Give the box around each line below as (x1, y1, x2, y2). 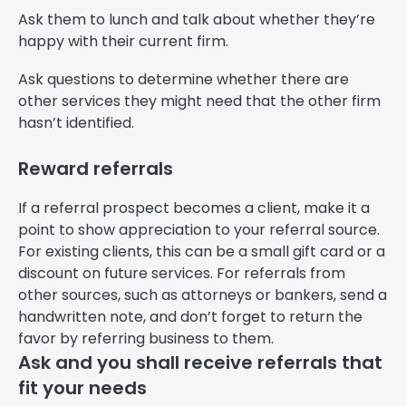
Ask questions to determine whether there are (18, 69, 349, 91)
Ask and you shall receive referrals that (18, 350, 382, 376)
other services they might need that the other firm (18, 91, 381, 112)
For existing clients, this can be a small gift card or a (18, 241, 385, 263)
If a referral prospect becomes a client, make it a (18, 198, 370, 219)
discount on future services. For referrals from (18, 263, 345, 285)
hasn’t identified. (18, 112, 134, 134)
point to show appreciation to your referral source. (18, 219, 380, 241)
